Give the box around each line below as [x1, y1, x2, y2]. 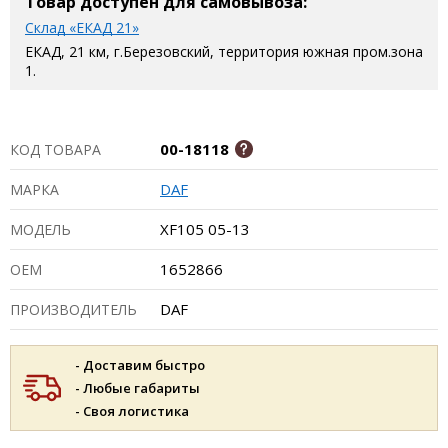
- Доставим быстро [75, 356, 205, 374]
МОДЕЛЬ [10, 220, 71, 239]
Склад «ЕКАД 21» [25, 18, 139, 37]
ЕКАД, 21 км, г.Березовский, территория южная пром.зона [25, 42, 423, 61]
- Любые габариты [75, 379, 200, 397]
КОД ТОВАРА [10, 140, 101, 159]
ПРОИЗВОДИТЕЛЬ [10, 300, 137, 319]
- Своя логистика [75, 402, 189, 420]
